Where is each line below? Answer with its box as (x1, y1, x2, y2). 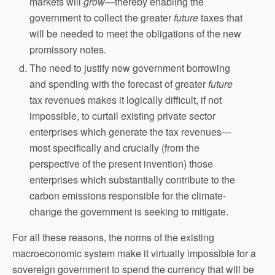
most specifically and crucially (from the (29, 140, 200, 155)
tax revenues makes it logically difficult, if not (29, 92, 222, 107)
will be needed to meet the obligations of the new (29, 26, 242, 41)
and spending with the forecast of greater (29, 76, 209, 91)
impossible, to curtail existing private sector (29, 108, 216, 123)
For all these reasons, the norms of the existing (12, 230, 214, 244)
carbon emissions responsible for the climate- (29, 188, 227, 203)
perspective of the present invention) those (29, 156, 214, 171)
